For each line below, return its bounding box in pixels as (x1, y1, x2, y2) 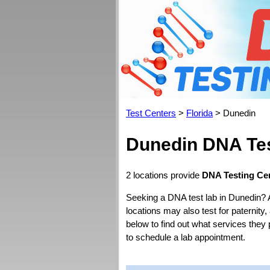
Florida (186, 108, 213, 118)
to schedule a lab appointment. (126, 232, 245, 242)
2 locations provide (126, 170, 202, 180)
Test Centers (126, 108, 176, 118)
